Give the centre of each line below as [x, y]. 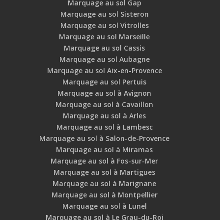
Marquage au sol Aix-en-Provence [104, 71]
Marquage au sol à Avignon [105, 93]
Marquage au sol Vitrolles [104, 26]
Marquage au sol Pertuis [105, 82]
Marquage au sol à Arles [105, 116]
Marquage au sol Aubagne [104, 59]
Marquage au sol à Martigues [105, 172]
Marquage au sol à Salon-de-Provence [105, 138]
